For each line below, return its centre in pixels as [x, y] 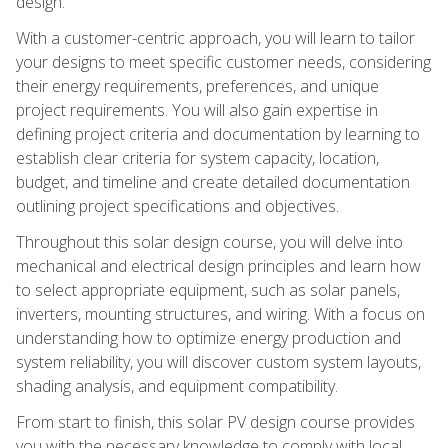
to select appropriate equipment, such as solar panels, [208, 289]
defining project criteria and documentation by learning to [218, 133]
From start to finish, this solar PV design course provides [215, 421]
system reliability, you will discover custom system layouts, [218, 361]
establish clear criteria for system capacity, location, [197, 157]
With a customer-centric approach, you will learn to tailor [215, 37]
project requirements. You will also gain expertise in [197, 109]
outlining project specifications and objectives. [177, 205]
